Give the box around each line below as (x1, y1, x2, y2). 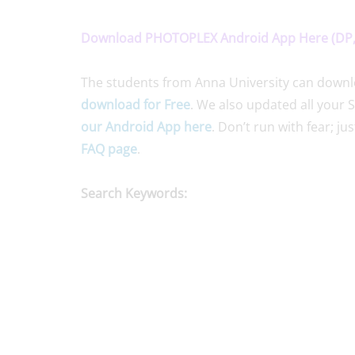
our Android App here (81, 118, 212, 136)
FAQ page (81, 140, 137, 158)
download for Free (81, 96, 190, 114)
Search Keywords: (81, 185, 187, 203)
